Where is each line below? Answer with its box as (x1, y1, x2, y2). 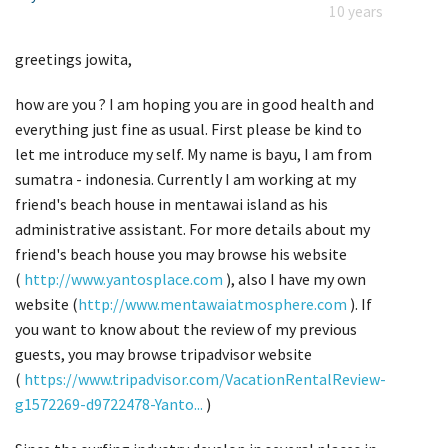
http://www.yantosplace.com (24, 268, 223, 289)
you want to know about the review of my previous (15, 318, 357, 339)
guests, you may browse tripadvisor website (15, 343, 312, 364)
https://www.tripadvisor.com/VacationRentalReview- (24, 368, 386, 389)
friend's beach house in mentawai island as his (15, 193, 328, 214)
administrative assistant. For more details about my (15, 218, 370, 239)
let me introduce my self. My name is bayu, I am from (15, 143, 372, 164)
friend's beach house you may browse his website (15, 243, 347, 264)
